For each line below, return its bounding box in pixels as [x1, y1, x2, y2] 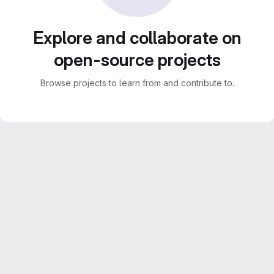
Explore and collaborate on [32, 28, 242, 48]
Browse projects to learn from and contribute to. [40, 78, 234, 88]
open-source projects [53, 50, 221, 70]
